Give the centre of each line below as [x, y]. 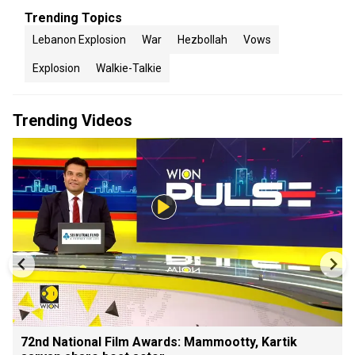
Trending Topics [73, 18]
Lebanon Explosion [79, 40]
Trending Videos [73, 120]
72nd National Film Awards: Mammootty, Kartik [159, 342]
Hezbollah [202, 40]
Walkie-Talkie [129, 68]
